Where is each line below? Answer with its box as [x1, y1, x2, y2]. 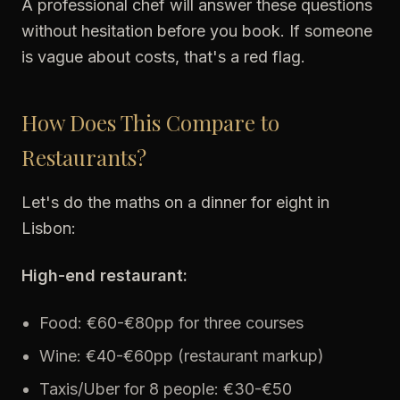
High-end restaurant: [21, 266, 187, 285]
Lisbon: [21, 219, 76, 237]
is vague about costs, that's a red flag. [21, 47, 305, 66]
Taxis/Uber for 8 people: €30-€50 [39, 379, 292, 398]
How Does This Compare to [21, 108, 279, 137]
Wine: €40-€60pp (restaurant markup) [39, 346, 324, 365]
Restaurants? [21, 143, 146, 171]
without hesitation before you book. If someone [21, 21, 372, 40]
